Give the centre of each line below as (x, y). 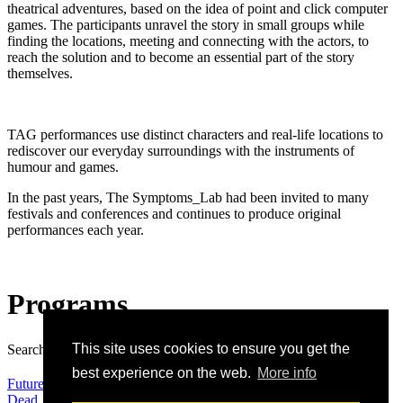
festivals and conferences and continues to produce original (174, 213)
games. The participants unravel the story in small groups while (186, 24)
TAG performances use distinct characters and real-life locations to (195, 134)
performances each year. (76, 229)
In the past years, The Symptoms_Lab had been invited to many (188, 197)
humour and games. (63, 166)
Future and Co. (50, 383)
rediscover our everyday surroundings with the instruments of (181, 150)
